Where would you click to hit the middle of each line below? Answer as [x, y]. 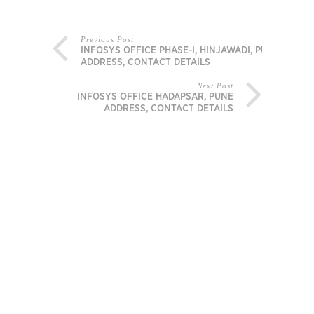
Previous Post [107, 40]
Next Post [215, 86]
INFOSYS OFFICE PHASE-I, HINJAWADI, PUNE [180, 51]
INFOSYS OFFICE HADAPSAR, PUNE [155, 97]
